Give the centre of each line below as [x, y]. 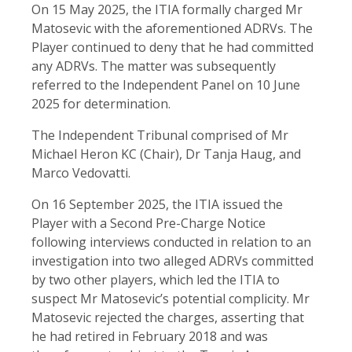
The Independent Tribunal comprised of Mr [160, 135]
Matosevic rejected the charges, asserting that [168, 317]
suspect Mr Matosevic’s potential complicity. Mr [170, 298]
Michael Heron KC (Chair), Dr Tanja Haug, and [166, 154]
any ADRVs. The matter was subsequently [154, 66]
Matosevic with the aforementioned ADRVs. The [172, 28]
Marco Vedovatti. [81, 172]
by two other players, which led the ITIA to [156, 279]
